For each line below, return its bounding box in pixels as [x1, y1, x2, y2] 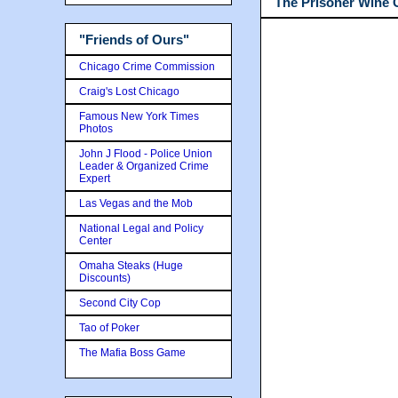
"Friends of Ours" [79, 32, 189, 47]
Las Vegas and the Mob [79, 196, 193, 210]
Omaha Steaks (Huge [79, 259, 183, 272]
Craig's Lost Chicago [79, 84, 179, 98]
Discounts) [79, 271, 131, 284]
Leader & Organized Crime [79, 159, 209, 172]
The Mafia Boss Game [79, 346, 186, 359]
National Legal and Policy [79, 221, 203, 235]
